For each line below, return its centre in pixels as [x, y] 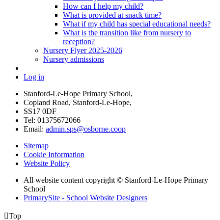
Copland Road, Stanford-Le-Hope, [78, 102]
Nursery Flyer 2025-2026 [83, 50]
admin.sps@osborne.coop [86, 129]
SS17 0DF [40, 111]
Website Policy [47, 163]
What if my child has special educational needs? [137, 24]
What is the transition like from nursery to [127, 32]
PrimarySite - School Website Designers [85, 197]
